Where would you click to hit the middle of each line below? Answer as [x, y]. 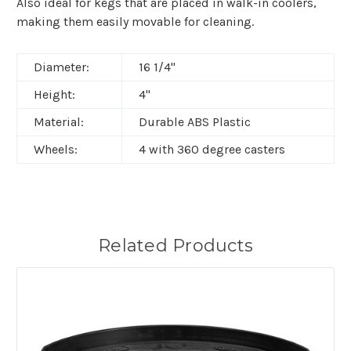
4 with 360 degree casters [212, 150]
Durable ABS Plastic [195, 122]
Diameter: [62, 67]
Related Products [175, 246]
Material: [59, 122]
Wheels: [56, 150]
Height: [54, 95]
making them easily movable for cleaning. [137, 22]
